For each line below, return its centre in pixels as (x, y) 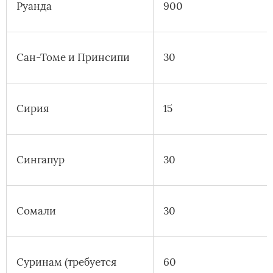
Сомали (36, 211)
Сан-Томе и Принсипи (73, 58)
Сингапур (41, 160)
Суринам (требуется (66, 262)
